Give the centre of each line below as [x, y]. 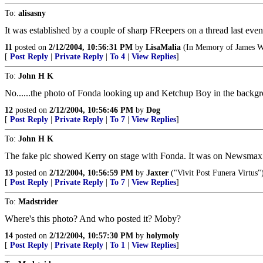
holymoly [163, 236]
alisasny [32, 13]
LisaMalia [163, 47]
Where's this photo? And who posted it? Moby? [93, 219]
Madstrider [38, 202]
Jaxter [157, 173]
